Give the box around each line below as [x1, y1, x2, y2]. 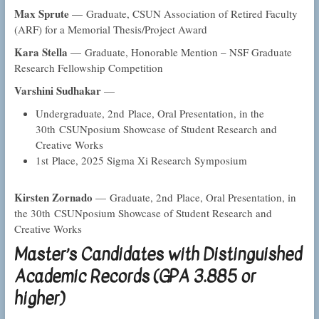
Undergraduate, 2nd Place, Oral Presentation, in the [35, 106, 264, 121]
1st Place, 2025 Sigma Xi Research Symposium [35, 153, 247, 168]
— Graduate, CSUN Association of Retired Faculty [68, 6, 298, 21]
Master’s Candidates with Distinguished [14, 241, 302, 268]
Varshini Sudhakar [14, 83, 101, 99]
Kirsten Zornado [14, 189, 95, 206]
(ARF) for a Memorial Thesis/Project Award [14, 22, 207, 37]
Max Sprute [14, 6, 69, 22]
